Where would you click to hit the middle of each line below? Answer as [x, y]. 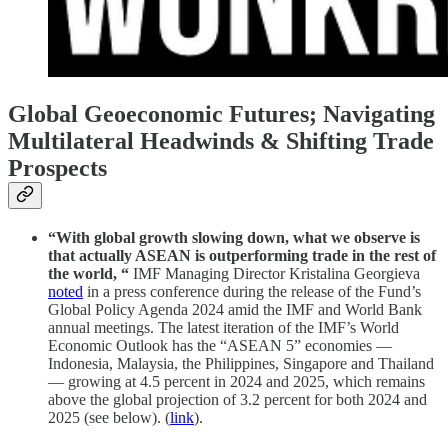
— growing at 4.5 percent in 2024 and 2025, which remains [236, 382]
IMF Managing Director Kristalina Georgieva [276, 274]
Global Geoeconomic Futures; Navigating [221, 114]
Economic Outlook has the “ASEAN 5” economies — [220, 346]
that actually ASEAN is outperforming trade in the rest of [242, 256]
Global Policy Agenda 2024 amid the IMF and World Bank [235, 310]
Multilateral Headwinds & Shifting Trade [221, 141]
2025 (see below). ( [109, 418]
